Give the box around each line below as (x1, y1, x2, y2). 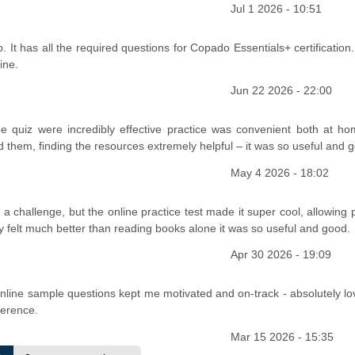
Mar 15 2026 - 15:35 (231, 330, 334, 343)
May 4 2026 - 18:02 (231, 166, 330, 179)
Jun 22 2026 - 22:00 (231, 84, 333, 97)
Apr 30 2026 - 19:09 (231, 248, 332, 261)
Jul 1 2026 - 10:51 (231, 2, 323, 15)
